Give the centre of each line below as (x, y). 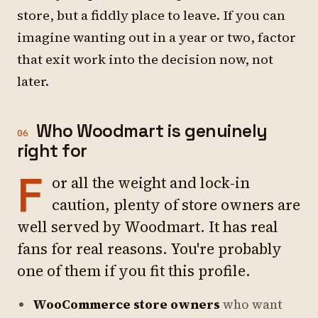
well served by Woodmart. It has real (148, 227)
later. (33, 81)
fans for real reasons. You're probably (149, 249)
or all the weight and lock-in (151, 183)
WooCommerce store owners (126, 305)
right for (52, 150)
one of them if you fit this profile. (134, 271)
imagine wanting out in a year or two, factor (157, 37)
